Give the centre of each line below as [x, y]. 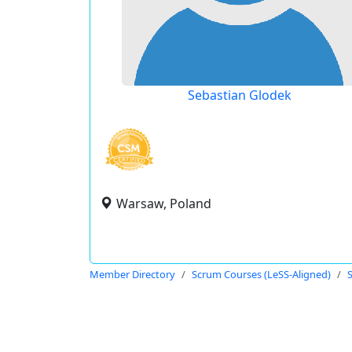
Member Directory [132, 274]
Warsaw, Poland [164, 203]
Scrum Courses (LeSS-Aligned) [261, 274]
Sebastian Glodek [239, 95]
